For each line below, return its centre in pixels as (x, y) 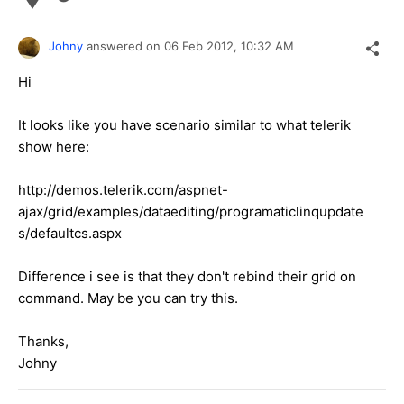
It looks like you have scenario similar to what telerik (184, 125)
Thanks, (43, 342)
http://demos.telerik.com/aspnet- (123, 190)
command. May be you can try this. (128, 298)
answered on (125, 46)
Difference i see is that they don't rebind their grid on (187, 277)
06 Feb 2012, (202, 46)
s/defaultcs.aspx (70, 234)
